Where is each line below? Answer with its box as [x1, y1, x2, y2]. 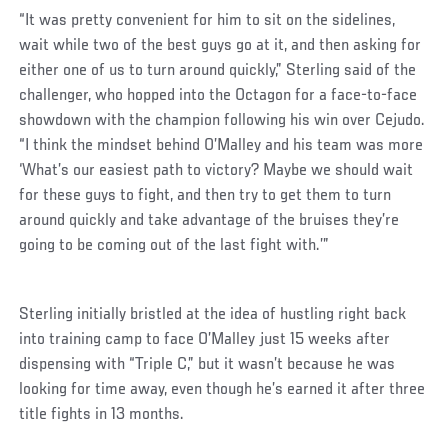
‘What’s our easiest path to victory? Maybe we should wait [19, 162, 414, 181]
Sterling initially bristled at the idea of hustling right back [19, 306, 407, 325]
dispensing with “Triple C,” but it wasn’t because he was [19, 356, 396, 375]
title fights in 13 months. [19, 406, 185, 425]
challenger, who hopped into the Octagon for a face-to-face [19, 87, 418, 106]
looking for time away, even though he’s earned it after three [19, 381, 426, 400]
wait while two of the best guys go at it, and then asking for [19, 37, 422, 56]
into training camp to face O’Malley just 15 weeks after [19, 331, 391, 350]
